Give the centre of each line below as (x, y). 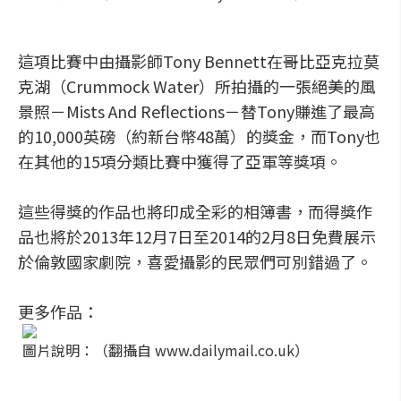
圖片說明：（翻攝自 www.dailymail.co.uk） (166, 350)
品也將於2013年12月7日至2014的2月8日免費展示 (197, 236)
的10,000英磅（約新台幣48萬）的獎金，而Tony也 (199, 136)
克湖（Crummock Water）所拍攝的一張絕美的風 (197, 86)
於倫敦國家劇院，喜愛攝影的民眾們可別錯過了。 (195, 261)
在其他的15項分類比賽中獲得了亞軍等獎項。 (180, 161)
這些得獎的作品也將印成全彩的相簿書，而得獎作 (195, 211)
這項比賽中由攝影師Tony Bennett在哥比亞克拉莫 (199, 61)
